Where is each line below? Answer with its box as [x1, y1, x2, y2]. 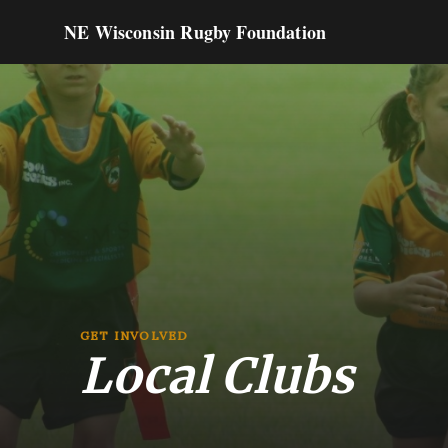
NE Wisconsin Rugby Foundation [64, 19, 327, 45]
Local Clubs [80, 346, 354, 406]
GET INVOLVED [80, 328, 189, 343]
